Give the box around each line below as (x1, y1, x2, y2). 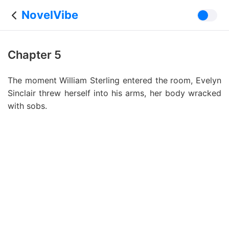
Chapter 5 (8, 48, 61, 61)
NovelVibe (21, 8, 78, 21)
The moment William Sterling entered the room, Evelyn (8, 75, 221, 85)
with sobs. (8, 101, 47, 111)
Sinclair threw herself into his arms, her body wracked (8, 88, 221, 98)
